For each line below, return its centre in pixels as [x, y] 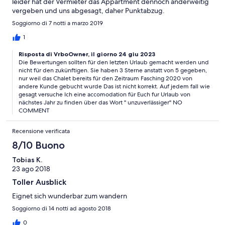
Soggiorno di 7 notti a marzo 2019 [58, 23]
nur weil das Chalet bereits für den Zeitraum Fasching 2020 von [105, 79]
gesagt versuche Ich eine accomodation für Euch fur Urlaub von [104, 95]
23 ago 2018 [31, 169]
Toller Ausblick [39, 182]
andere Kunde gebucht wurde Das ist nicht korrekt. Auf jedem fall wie [114, 87]
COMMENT [34, 111]
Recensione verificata [41, 131]
